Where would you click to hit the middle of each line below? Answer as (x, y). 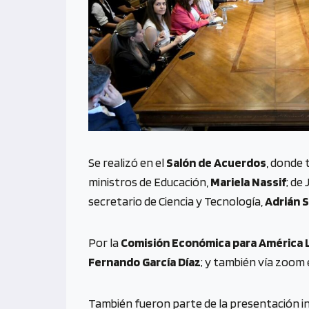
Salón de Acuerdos (216, 162)
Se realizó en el (127, 162)
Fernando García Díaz (144, 261)
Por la (104, 242)
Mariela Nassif (248, 181)
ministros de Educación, (149, 181)
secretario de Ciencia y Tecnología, (177, 201)
